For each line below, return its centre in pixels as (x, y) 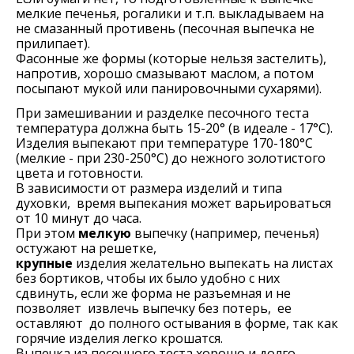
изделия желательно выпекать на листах (203, 263)
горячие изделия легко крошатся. (119, 338)
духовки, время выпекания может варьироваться (173, 203)
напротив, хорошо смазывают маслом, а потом (165, 73)
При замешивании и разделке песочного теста (162, 113)
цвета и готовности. (79, 173)
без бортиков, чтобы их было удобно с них (148, 278)
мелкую (103, 233)
